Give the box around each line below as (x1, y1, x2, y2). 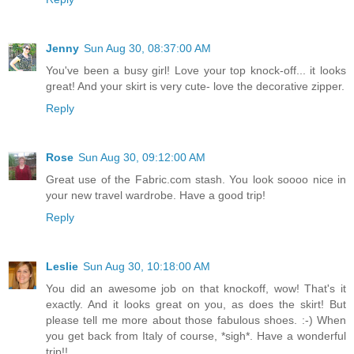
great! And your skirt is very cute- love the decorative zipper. (46, 79, 345, 92)
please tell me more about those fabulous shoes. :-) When (46, 313, 346, 326)
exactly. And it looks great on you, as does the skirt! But (46, 297, 346, 311)
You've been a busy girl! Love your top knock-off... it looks (46, 63, 346, 77)
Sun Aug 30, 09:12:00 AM (78, 150, 205, 164)
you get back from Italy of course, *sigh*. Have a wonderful (46, 329, 346, 342)
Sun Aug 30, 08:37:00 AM (84, 41, 211, 55)
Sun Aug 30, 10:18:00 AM (83, 259, 210, 273)
